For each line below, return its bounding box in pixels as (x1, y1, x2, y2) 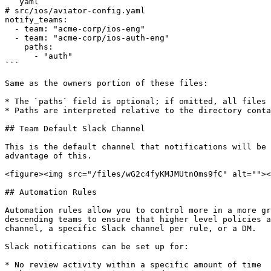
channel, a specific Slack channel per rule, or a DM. (5, 224, 256, 233)
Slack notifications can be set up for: (5, 242, 189, 251)
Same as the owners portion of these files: (5, 79, 208, 88)
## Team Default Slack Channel (5, 124, 145, 133)
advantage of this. (5, 151, 92, 160)
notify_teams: (5, 15, 68, 24)
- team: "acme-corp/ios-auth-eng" (5, 33, 15, 42)
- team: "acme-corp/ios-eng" (5, 24, 15, 33)
